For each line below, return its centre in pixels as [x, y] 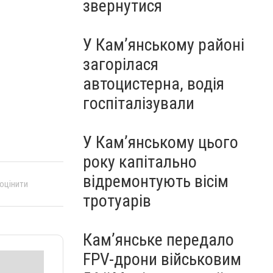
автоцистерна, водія [154, 84]
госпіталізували [139, 103]
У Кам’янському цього [161, 142]
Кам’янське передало [158, 240]
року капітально [140, 162]
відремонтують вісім [156, 181]
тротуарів [117, 201]
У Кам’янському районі [164, 45]
